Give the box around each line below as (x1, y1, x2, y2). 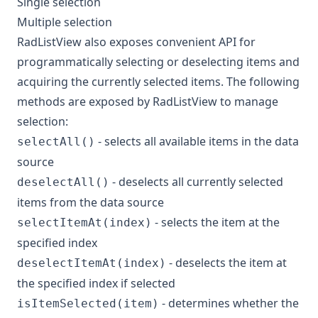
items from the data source (17, 194, 164, 211)
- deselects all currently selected (109, 174, 283, 190)
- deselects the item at (166, 255, 287, 271)
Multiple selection (17, 14, 112, 31)
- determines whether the (159, 295, 299, 312)
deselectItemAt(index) (17, 256, 166, 270)
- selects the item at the (152, 214, 280, 231)
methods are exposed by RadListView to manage (17, 94, 278, 110)
